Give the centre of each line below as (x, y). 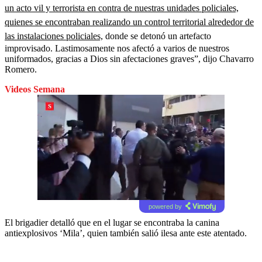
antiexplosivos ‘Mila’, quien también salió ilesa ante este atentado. (126, 233)
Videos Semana (35, 89)
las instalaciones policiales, (54, 36)
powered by (165, 206)
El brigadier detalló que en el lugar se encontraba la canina (112, 222)
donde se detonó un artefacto (157, 36)
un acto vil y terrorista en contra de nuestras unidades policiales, (122, 8)
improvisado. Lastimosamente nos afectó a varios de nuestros (117, 48)
